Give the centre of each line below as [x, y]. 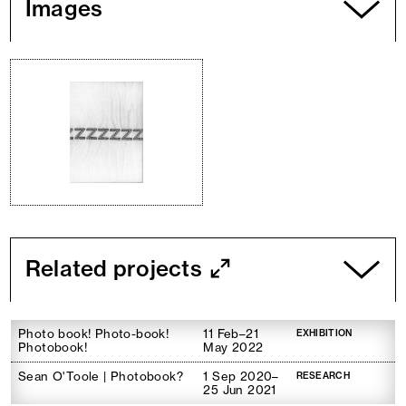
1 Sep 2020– [241, 376]
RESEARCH [323, 376]
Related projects [114, 268]
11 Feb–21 [231, 333]
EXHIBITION [324, 333]
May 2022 [233, 347]
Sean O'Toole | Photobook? [101, 376]
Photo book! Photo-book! [94, 333]
